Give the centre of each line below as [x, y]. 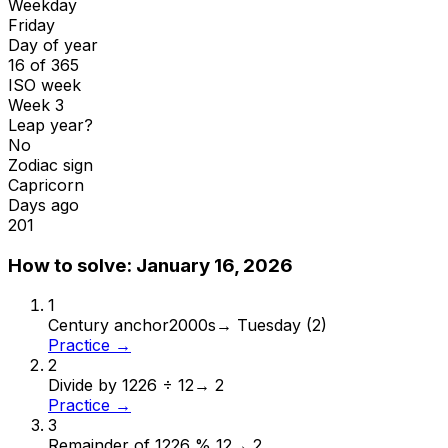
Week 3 [36, 104]
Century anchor [108, 325]
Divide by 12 [93, 385]
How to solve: [72, 265]
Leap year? [50, 124]
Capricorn [46, 184]
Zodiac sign [50, 164]
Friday [31, 24]
